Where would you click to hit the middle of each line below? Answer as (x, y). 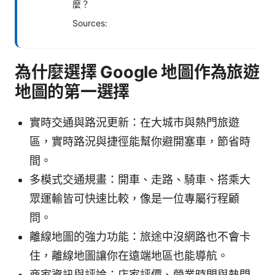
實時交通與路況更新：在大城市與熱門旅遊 (134, 123)
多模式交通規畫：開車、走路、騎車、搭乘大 (140, 180)
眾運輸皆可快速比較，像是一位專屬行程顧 (134, 199)
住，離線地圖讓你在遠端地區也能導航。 (129, 256)
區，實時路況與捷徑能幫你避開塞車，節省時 (140, 142)
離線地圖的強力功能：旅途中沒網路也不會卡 (140, 237)
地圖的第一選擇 (72, 92)
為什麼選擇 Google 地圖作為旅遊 (137, 72)
